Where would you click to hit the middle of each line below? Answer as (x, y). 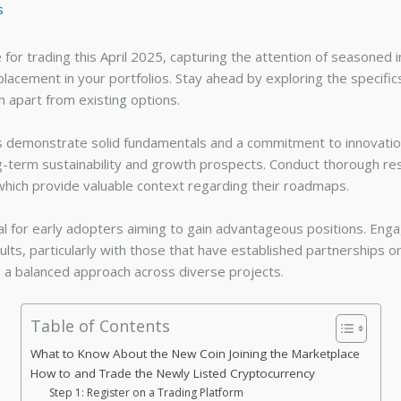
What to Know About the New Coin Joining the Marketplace (195, 353)
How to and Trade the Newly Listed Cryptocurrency (172, 373)
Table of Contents (100, 325)
